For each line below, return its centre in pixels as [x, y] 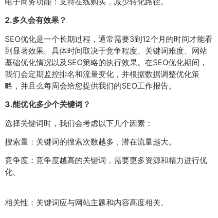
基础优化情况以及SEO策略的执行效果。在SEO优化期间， [106, 62]
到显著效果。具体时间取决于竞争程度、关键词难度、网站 [106, 50]
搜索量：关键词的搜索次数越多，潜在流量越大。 [91, 141]
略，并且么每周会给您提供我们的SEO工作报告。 [91, 85]
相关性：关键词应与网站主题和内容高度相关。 [87, 202]
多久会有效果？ [39, 20]
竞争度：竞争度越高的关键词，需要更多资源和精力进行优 [106, 160]
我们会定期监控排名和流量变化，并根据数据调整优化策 [102, 74]
